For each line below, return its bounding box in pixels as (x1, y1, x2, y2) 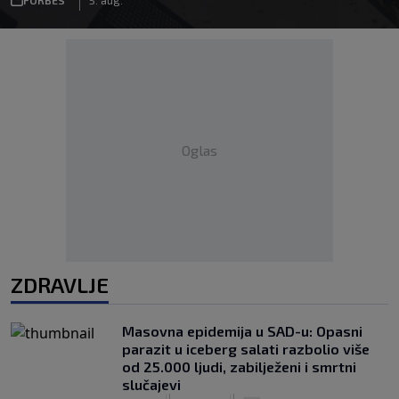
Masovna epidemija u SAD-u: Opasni (122, 322, 362, 339)
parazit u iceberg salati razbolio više (122, 340, 370, 357)
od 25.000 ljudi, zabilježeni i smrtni (122, 358, 356, 375)
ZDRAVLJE (11, 272, 109, 297)
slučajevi (122, 376, 181, 393)
